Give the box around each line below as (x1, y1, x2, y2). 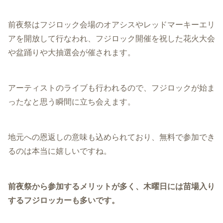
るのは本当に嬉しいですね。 (8, 147, 111, 156)
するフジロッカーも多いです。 (8, 196, 119, 205)
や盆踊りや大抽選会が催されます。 (8, 48, 135, 57)
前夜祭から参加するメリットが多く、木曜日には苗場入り (8, 182, 215, 191)
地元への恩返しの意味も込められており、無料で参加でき (8, 133, 215, 142)
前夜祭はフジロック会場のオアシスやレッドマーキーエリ (8, 20, 215, 29)
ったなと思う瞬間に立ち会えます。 (8, 97, 135, 106)
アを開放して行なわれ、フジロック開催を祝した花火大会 (8, 34, 215, 43)
